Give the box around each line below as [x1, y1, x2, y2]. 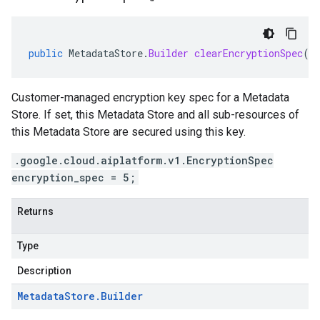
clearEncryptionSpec [194, 46, 303, 60]
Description [17, 265, 71, 276]
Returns [17, 206, 54, 217]
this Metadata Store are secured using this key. [11, 125, 246, 139]
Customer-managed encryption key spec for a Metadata [11, 91, 289, 104]
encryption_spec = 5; [11, 171, 136, 184]
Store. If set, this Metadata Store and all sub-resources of [11, 108, 299, 121]
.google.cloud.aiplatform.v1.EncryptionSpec [14, 154, 274, 167]
